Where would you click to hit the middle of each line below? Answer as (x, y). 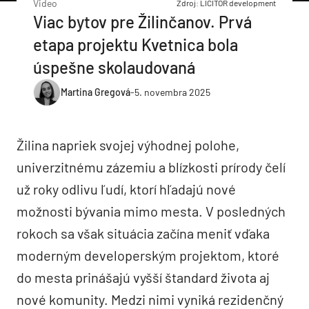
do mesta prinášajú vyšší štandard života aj (143, 277)
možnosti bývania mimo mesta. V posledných (151, 211)
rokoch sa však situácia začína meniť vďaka (143, 233)
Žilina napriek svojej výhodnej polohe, (128, 144)
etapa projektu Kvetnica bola (136, 44)
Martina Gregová (96, 92)
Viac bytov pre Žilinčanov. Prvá (142, 21)
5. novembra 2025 (172, 92)
